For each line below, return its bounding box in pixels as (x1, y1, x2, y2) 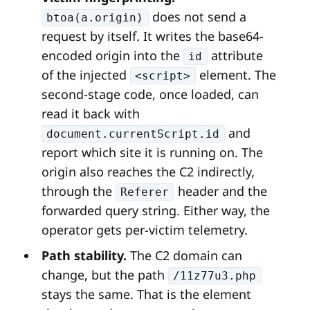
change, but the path (41, 266, 168, 283)
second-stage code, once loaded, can (41, 85, 259, 102)
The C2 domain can (126, 246, 242, 264)
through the (41, 182, 116, 199)
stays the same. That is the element (41, 285, 251, 302)
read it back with (41, 104, 140, 122)
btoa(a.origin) (46, 11, 144, 24)
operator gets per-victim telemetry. (41, 221, 248, 238)
